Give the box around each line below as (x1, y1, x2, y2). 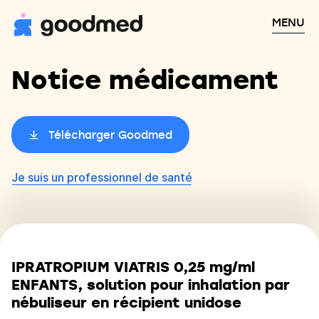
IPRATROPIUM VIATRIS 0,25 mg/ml (11, 257, 255, 276)
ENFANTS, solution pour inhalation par (11, 275, 290, 294)
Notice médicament (11, 61, 278, 96)
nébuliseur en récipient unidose (11, 293, 241, 312)
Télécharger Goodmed (48, 127, 172, 142)
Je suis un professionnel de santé (11, 170, 192, 184)
